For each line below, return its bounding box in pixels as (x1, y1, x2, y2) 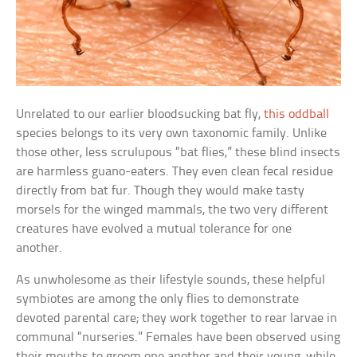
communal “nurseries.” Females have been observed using (16, 331, 341, 345)
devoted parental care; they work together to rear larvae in (16, 312, 338, 326)
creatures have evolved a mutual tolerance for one (16, 222, 292, 237)
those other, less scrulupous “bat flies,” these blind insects (16, 146, 341, 160)
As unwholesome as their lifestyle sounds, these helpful (16, 273, 326, 288)
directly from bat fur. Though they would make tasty (16, 184, 305, 198)
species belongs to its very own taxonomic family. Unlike (16, 127, 328, 141)
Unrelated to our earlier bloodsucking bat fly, (16, 108, 265, 122)
